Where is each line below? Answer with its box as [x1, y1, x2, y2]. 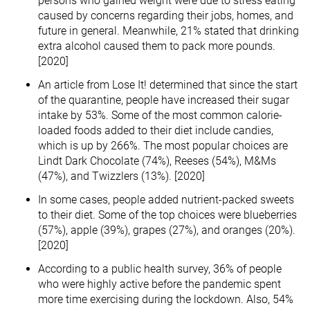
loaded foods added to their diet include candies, [38, 123, 273, 137]
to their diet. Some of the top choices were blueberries [38, 208, 297, 221]
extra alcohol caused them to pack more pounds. [38, 39, 275, 53]
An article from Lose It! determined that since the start [38, 77, 298, 91]
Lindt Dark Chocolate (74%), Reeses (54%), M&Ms [38, 154, 276, 167]
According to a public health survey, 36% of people [38, 262, 282, 275]
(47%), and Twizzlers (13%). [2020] [38, 169, 205, 183]
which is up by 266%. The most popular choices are [38, 138, 288, 152]
